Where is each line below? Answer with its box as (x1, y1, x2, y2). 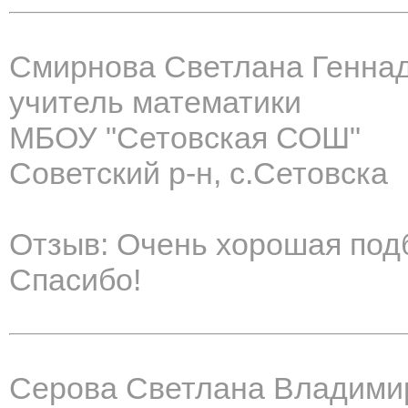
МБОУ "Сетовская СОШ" (9, 120, 361, 156)
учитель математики (9, 85, 301, 120)
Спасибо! (9, 262, 141, 298)
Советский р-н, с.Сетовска (9, 156, 388, 191)
